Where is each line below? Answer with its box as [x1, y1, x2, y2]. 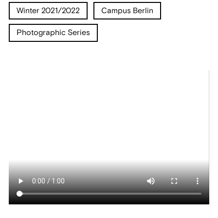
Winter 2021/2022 [16, 5, 80, 16]
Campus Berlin [101, 5, 154, 16]
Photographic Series [16, 28, 90, 38]
